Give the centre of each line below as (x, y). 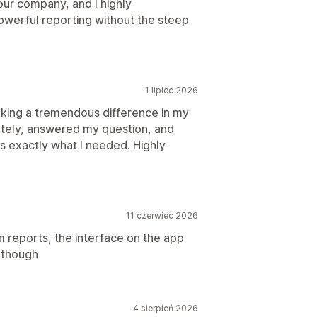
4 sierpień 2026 (166, 308)
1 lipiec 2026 (172, 90)
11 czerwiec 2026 (162, 215)
